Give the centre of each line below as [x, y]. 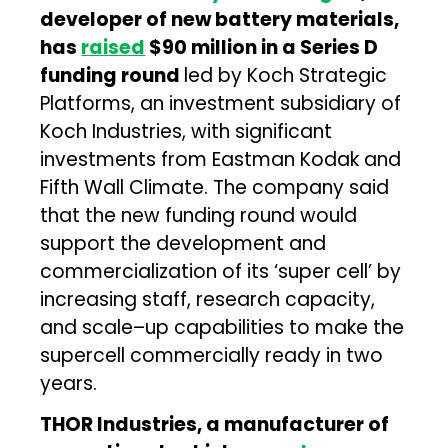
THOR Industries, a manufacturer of [215, 424]
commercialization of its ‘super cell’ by [221, 271]
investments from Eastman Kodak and [221, 159]
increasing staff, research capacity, [208, 299]
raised [113, 47]
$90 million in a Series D [262, 47]
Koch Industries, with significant [186, 131]
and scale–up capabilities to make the [222, 327]
